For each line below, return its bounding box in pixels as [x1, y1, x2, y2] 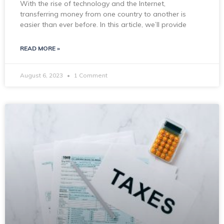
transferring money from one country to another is [20, 9, 186, 18]
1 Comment [72, 71, 107, 79]
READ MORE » [20, 44, 60, 52]
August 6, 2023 [20, 71, 64, 79]
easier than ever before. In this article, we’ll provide [20, 19, 186, 29]
